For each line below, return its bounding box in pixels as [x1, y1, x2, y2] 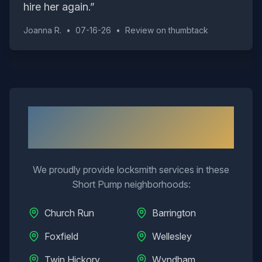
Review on [125, 25, 168, 35]
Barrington [152, 207, 196, 219]
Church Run [44, 207, 94, 219]
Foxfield [44, 230, 78, 242]
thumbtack [168, 25, 208, 35]
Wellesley [152, 230, 192, 242]
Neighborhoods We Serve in [30, 106, 232, 127]
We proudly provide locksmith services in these [33, 164, 229, 175]
